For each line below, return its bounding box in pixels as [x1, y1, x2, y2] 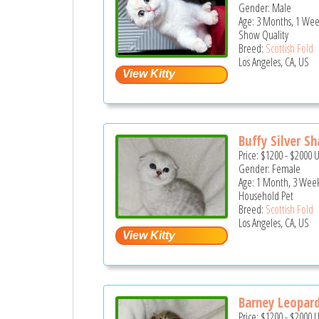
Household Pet [239, 188, 294, 204]
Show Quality [239, 26, 289, 43]
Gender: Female [239, 161, 301, 177]
